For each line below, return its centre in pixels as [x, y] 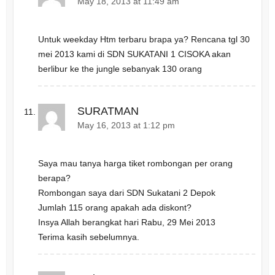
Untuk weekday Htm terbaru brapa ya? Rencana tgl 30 [144, 40]
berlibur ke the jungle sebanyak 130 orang [120, 69]
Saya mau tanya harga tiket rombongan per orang [135, 163]
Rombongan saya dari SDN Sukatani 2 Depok [126, 192]
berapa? [54, 178]
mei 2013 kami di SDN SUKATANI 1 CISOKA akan [134, 54]
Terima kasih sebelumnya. [88, 237]
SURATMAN [108, 111]
